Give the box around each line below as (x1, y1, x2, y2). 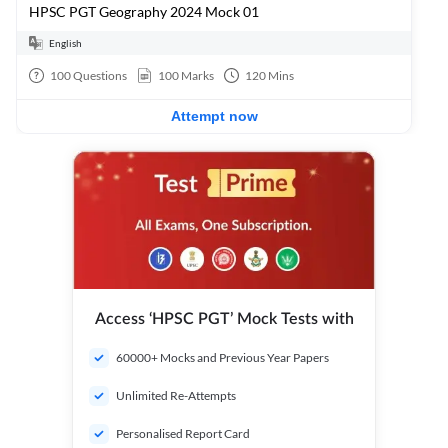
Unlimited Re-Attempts (116, 388, 236, 403)
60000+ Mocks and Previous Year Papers (116, 350, 329, 365)
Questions (71, 68, 127, 83)
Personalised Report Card (116, 426, 250, 441)
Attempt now (170, 108, 258, 124)
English (49, 36, 82, 49)
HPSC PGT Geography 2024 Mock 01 (29, 3, 259, 20)
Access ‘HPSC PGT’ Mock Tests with (94, 311, 354, 327)
